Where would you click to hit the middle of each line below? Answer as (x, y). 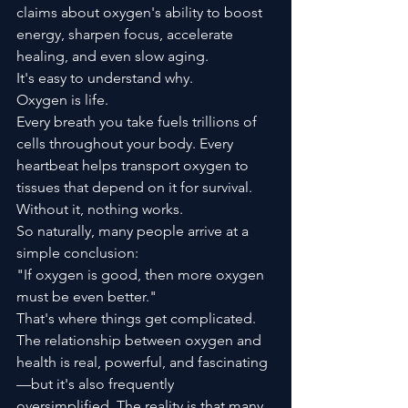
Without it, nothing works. (100, 209)
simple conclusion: (77, 252)
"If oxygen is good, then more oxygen (142, 274)
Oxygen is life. (62, 99)
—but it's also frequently (97, 383)
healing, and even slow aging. (112, 56)
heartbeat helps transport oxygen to (134, 165)
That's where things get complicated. (136, 318)
